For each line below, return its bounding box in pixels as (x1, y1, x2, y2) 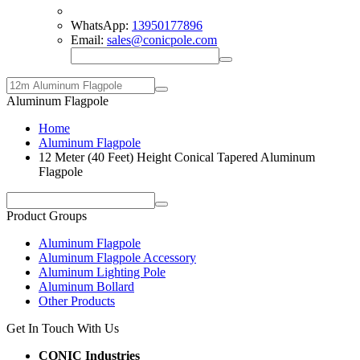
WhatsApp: (71, 18, 132, 32)
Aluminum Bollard (39, 280, 134, 293)
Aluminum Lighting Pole (39, 265, 166, 279)
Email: (71, 33, 107, 47)
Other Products (39, 294, 115, 308)
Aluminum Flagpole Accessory (39, 251, 196, 264)
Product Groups (6, 209, 87, 223)
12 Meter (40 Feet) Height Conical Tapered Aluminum (39, 150, 315, 164)
